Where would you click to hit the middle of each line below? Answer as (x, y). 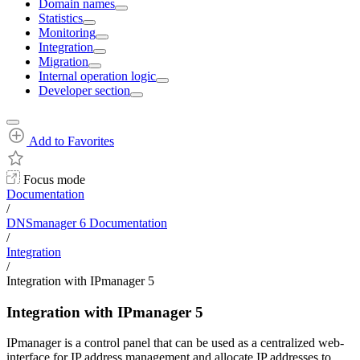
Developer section (84, 90)
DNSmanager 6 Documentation (87, 223)
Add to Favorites (70, 141)
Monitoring (67, 33)
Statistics (61, 18)
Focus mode (53, 180)
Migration (63, 61)
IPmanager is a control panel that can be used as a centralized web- (175, 343)
